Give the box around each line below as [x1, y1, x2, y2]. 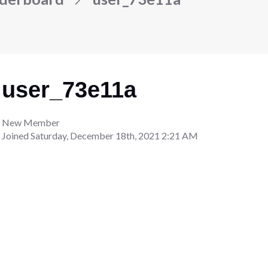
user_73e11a [2, 77, 137, 102]
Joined [2, 129, 31, 141]
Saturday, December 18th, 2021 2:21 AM [31, 129, 199, 141]
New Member [2, 116, 60, 128]
